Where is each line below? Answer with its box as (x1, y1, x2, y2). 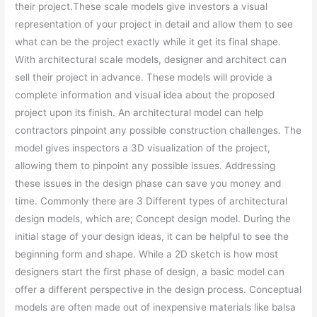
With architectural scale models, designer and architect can (15, 54, 287, 66)
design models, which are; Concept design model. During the (15, 213, 292, 225)
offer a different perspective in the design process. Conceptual (15, 284, 302, 296)
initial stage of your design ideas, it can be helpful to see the (15, 231, 289, 243)
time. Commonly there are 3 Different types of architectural (15, 195, 288, 207)
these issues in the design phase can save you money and (15, 178, 282, 190)
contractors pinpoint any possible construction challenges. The (15, 125, 302, 137)
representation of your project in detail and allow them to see (15, 18, 294, 30)
